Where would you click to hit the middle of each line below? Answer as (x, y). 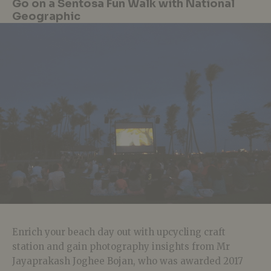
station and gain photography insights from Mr (121, 247)
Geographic (46, 17)
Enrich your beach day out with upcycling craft (119, 232)
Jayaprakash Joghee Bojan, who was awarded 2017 (128, 261)
